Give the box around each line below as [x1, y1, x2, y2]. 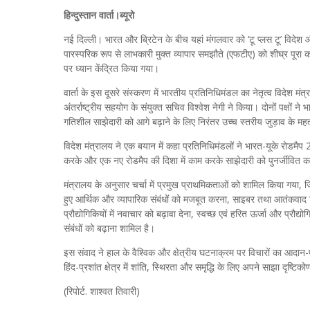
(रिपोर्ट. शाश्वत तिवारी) [64, 284, 140, 298]
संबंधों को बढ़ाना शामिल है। [64, 221, 155, 235]
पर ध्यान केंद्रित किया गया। [64, 62, 159, 75]
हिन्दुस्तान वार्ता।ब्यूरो [64, 8, 134, 21]
